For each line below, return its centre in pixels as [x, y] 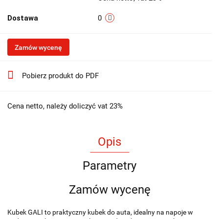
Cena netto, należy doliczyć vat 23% [65, 106]
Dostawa [23, 18]
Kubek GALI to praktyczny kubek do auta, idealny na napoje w [100, 212]
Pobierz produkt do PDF [60, 76]
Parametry [109, 166]
